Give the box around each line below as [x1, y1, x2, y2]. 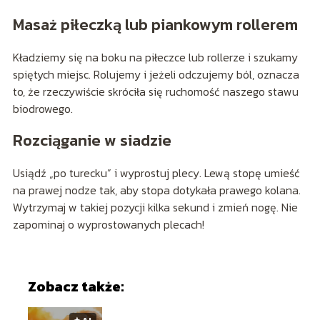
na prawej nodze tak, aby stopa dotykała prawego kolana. [12, 181, 301, 199]
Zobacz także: [27, 275, 124, 297]
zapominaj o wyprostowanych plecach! [12, 215, 204, 233]
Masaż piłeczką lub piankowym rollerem [12, 12, 298, 36]
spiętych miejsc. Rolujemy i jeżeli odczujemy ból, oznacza [12, 65, 299, 83]
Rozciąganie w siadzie [12, 128, 171, 152]
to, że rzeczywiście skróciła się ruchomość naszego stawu [12, 82, 299, 100]
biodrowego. [12, 99, 73, 117]
